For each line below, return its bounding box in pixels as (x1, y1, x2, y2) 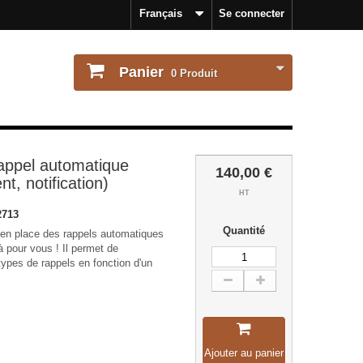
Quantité (223, 224, 265, 237)
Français (139, 7, 182, 19)
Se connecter (219, 7, 284, 19)
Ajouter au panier (203, 347, 284, 359)
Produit (177, 67, 217, 79)
